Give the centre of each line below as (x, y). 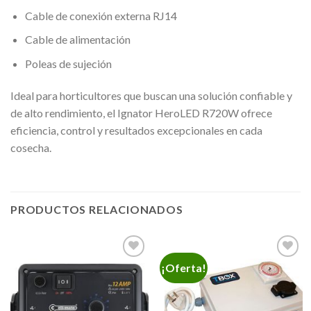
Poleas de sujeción (68, 63)
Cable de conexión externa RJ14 (101, 15)
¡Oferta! (184, 267)
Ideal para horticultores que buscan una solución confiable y (151, 95)
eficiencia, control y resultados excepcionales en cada (136, 130)
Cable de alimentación (77, 40)
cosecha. (31, 147)
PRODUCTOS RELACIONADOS (97, 209)
